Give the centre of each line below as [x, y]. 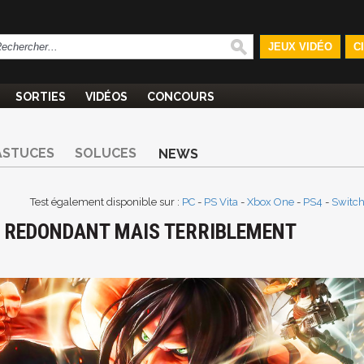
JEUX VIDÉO [300, 47]
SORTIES [41, 97]
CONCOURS [181, 97]
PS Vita [221, 202]
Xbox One [271, 202]
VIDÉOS [106, 97]
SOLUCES [106, 153]
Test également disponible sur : [106, 202]
